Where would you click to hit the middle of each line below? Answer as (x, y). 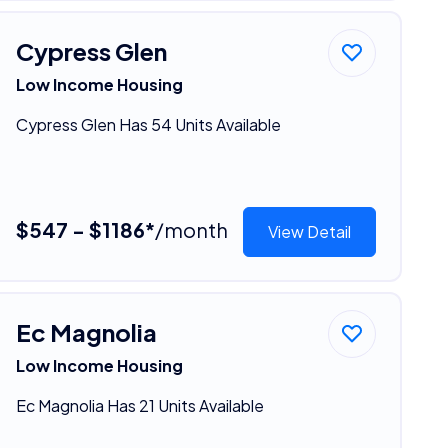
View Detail (310, 231)
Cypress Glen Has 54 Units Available (148, 124)
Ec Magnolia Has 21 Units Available (139, 405)
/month (191, 229)
